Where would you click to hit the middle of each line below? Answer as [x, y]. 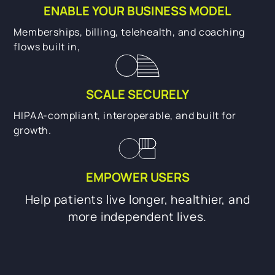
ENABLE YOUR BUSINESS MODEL [137, 10]
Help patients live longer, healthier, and [137, 200]
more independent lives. [137, 217]
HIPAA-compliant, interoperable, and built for [125, 115]
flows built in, [47, 46]
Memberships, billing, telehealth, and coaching [130, 32]
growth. [33, 130]
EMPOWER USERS [137, 177]
